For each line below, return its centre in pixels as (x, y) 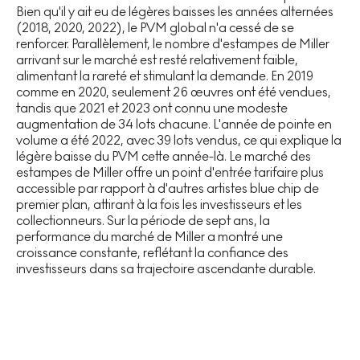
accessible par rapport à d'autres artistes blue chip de (168, 189)
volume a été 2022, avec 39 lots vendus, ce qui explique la (179, 141)
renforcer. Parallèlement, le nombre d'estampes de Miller (173, 44)
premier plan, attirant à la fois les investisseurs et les (159, 205)
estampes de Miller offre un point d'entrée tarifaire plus (170, 173)
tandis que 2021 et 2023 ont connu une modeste (152, 108)
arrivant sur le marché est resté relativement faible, (157, 60)
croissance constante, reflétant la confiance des (152, 253)
